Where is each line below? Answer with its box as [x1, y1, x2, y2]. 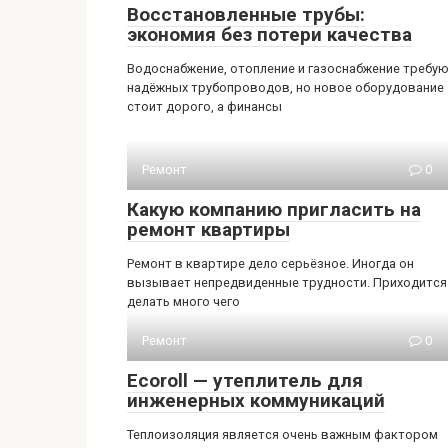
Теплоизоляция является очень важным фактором [127, 427, 438, 442]
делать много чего [127, 294, 240, 309]
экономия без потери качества [127, 23, 412, 46]
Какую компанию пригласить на [127, 198, 421, 221]
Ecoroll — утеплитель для [127, 369, 363, 392]
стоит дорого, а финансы [127, 99, 282, 114]
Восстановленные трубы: [127, 3, 365, 26]
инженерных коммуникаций [127, 389, 385, 412]
